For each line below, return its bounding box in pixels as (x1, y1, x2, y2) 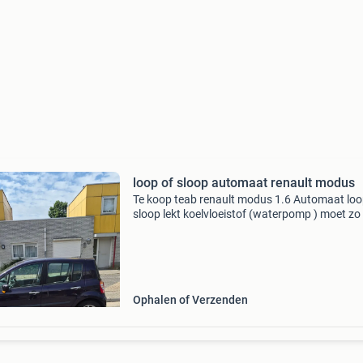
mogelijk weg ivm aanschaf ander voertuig (132, 222, 344, 235)
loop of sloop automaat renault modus (132, 175, 355, 190)
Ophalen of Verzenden (132, 293, 248, 306)
